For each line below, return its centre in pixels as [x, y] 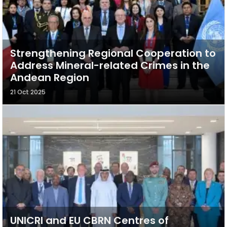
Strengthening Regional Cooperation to [113, 53]
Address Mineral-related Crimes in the [110, 65]
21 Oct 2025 [28, 92]
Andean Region [50, 77]
